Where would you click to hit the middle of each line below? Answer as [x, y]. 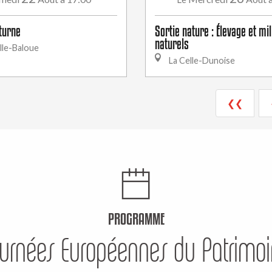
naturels [172, 44]
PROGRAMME [136, 219]
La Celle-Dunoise [201, 60]
